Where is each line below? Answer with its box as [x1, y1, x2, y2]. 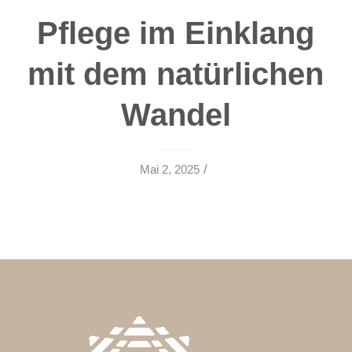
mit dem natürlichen [27, 56, 324, 91]
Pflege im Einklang [37, 15, 315, 50]
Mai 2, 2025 [140, 163, 200, 176]
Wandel [120, 97, 231, 132]
